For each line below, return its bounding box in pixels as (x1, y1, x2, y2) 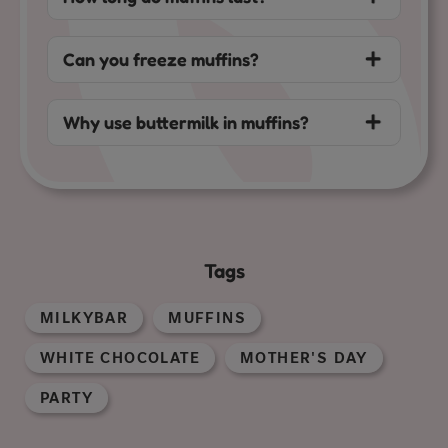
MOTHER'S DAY (240, 348, 368, 367)
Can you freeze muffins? (63, 47, 259, 70)
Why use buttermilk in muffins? (63, 110, 309, 133)
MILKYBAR (40, 308, 129, 327)
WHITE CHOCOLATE (40, 348, 200, 367)
